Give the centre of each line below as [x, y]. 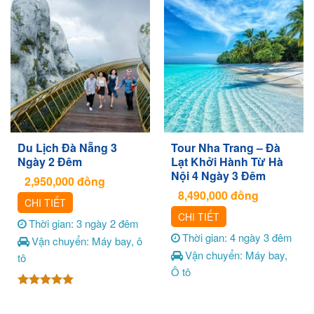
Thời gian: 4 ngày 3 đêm [237, 237]
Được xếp [41, 295]
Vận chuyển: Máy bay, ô [87, 241]
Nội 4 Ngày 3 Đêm [218, 176]
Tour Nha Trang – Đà [225, 148]
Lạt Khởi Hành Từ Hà [227, 162]
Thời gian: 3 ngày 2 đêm [83, 223]
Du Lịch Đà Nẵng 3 [67, 148]
